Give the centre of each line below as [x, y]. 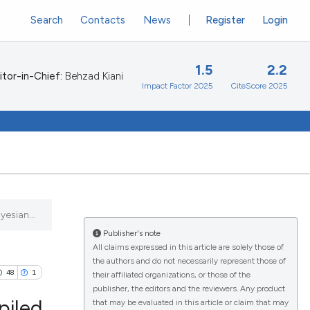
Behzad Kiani [93, 76]
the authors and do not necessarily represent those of [189, 261]
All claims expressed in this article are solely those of [188, 247]
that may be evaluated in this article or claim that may [190, 302]
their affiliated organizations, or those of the [171, 275]
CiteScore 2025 [259, 86]
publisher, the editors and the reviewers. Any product [189, 289]
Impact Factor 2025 [177, 86]
